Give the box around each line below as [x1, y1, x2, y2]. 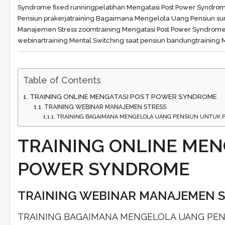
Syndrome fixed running [17, 4, 95, 11]
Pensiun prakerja [17, 15, 70, 22]
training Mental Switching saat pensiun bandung [43, 37, 196, 44]
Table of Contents [23, 74, 101, 85]
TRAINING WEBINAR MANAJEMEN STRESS [44, 103, 166, 110]
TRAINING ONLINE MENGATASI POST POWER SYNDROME [29, 92, 217, 100]
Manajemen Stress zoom [17, 26, 96, 33]
